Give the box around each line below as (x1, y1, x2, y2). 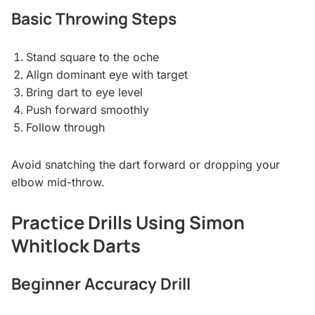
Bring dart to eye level (25, 85, 143, 100)
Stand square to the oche (25, 50, 159, 65)
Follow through (25, 120, 105, 135)
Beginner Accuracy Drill (11, 272, 191, 295)
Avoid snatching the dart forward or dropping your (11, 157, 280, 172)
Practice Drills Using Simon (11, 210, 245, 236)
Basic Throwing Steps (11, 8, 176, 30)
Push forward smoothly (25, 103, 149, 117)
